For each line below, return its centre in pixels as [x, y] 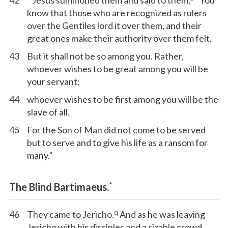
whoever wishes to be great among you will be [118, 69]
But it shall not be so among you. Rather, [105, 56]
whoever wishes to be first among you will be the [123, 99]
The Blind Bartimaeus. [59, 187]
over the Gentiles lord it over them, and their [114, 25]
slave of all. [48, 112]
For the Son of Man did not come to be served [116, 130]
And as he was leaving [162, 214]
